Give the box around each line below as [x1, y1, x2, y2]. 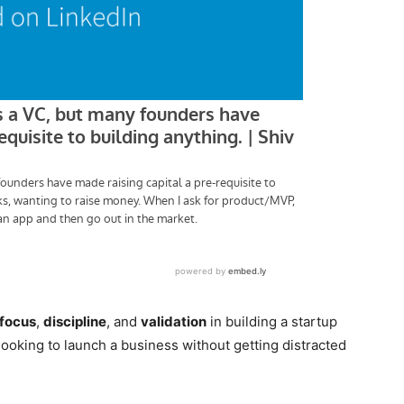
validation [141, 313, 207, 330]
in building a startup [207, 313, 337, 330]
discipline [43, 313, 106, 330]
